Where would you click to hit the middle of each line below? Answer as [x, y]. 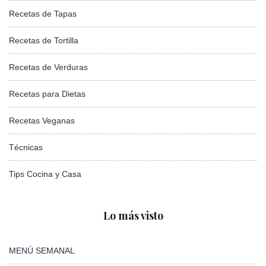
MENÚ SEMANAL [42, 251]
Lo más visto [133, 216]
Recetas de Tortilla [44, 41]
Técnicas [26, 148]
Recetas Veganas [42, 121]
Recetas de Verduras [48, 67]
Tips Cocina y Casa [45, 174]
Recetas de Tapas [43, 14]
